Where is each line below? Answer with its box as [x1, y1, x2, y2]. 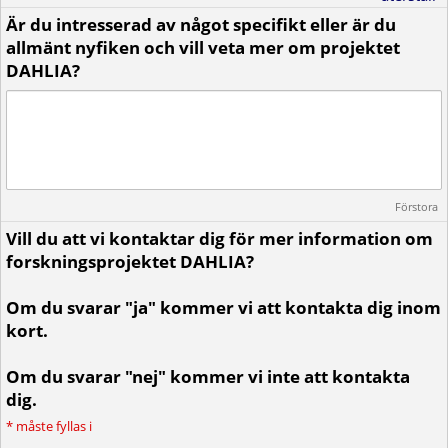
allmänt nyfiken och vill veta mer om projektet [6, 36, 400, 59]
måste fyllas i [16, 417, 92, 435]
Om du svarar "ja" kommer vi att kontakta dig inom [6, 296, 441, 319]
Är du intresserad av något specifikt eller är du [6, 13, 396, 36]
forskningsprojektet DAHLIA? [6, 250, 254, 273]
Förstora [395, 199, 438, 214]
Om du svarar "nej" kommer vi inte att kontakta [6, 365, 410, 388]
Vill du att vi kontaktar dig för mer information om [6, 227, 433, 250]
